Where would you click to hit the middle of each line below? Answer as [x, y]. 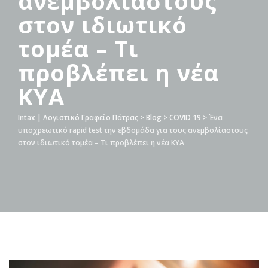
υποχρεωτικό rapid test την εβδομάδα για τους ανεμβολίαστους [133, 130]
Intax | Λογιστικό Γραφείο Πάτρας [78, 118]
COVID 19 [185, 118]
